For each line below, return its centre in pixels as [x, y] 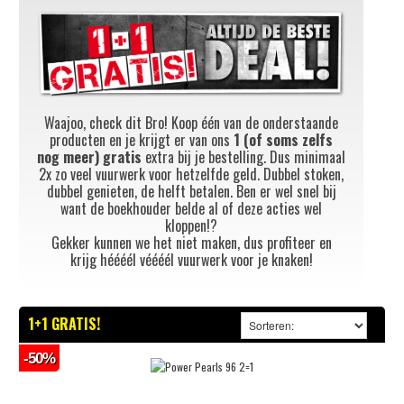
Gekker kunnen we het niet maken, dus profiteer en [191, 242]
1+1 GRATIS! [64, 323]
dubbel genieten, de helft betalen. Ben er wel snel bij [191, 191]
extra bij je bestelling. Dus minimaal [243, 156]
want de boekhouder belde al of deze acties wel [191, 208]
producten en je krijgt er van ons [142, 139]
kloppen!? [191, 225]
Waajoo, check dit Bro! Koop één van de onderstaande [191, 122]
